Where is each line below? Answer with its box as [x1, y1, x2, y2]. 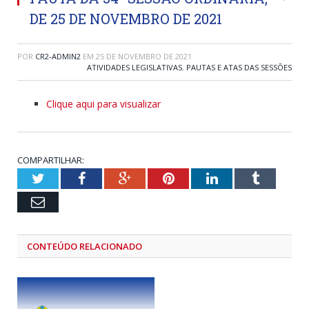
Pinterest [173, 170, 223, 185]
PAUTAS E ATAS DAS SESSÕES [186, 61, 292, 72]
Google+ [130, 170, 179, 185]
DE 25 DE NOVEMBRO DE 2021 [30, 9, 222, 28]
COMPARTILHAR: [17, 153, 84, 166]
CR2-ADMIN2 [35, 50, 81, 61]
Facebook [84, 170, 139, 185]
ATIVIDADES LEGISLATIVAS [87, 61, 182, 72]
